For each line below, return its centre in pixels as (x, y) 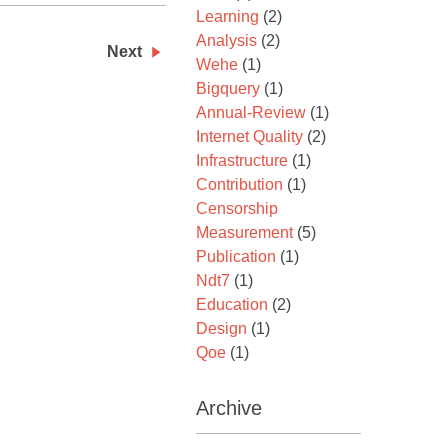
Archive (229, 408)
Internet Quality (249, 136)
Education (232, 304)
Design (221, 328)
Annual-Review (251, 112)
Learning (227, 16)
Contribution (239, 184)
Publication (236, 256)
